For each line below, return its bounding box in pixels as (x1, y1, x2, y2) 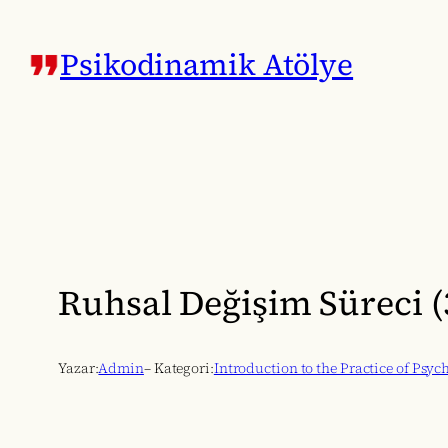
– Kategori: (143, 358, 214, 379)
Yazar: (58, 358, 99, 379)
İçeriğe (7, 7, 71, 35)
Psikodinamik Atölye (60, 44, 354, 86)
